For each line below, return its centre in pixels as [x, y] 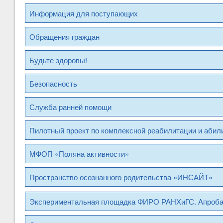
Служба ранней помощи [70, 107]
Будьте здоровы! [58, 60]
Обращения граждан [64, 37]
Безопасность [53, 84]
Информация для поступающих [84, 13]
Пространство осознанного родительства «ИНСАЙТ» [121, 177]
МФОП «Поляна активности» [79, 154]
